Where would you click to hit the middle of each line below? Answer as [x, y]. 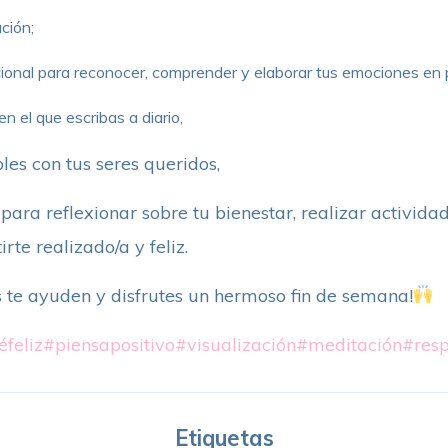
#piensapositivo [108, 344]
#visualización [235, 344]
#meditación [348, 344]
